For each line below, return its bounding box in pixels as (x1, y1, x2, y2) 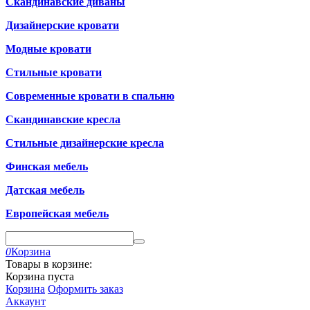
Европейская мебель (6, 208, 109, 219)
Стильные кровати (6, 66, 102, 78)
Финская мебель (6, 161, 88, 172)
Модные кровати (6, 43, 91, 55)
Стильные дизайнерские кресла (6, 137, 164, 149)
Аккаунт (6, 295, 46, 307)
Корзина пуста (6, 271, 74, 282)
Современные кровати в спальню (6, 90, 174, 102)
